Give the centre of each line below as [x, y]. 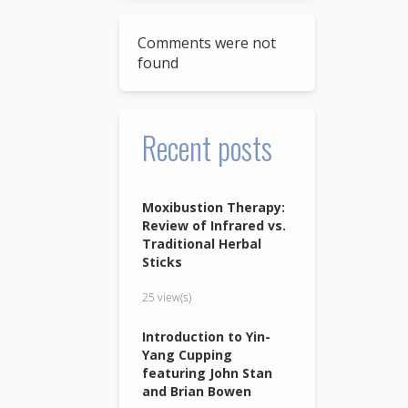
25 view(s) [167, 296]
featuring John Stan [208, 372]
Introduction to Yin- [207, 336]
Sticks [163, 261]
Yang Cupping [188, 354]
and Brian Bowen [197, 391]
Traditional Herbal [202, 243]
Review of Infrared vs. [214, 225]
